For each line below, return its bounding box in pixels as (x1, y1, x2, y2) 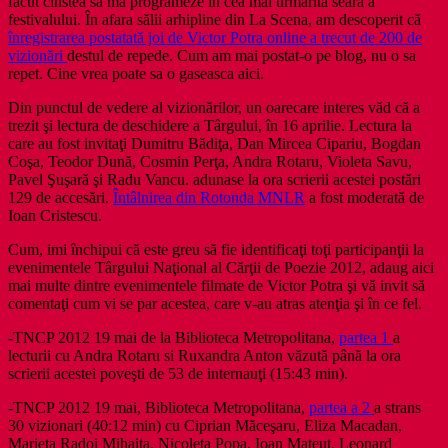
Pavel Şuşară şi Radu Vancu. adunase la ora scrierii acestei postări (8, 171, 421, 189)
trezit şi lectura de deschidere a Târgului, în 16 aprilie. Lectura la (8, 117, 412, 135)
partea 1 (339, 329, 393, 347)
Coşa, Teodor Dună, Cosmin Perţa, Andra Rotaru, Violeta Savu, (8, 153, 412, 171)
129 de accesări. (8, 189, 113, 207)
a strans (374, 399, 421, 417)
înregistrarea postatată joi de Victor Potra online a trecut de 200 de (8, 29, 422, 47)
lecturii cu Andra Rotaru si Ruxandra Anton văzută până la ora (8, 347, 401, 365)
